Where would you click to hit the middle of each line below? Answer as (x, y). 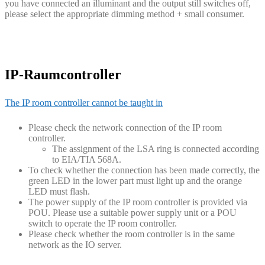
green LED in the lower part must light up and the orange (135, 180)
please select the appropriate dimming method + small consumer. (125, 14)
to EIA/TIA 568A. (87, 159)
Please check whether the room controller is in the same (132, 234)
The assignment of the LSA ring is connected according (156, 148)
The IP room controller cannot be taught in (84, 102)
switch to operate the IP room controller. (103, 223)
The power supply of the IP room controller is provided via (138, 202)
